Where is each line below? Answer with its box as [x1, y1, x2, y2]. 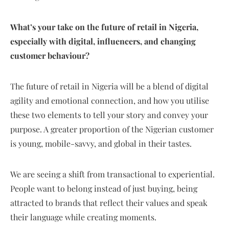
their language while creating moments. [10, 211, 156, 222]
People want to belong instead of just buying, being [10, 182, 197, 194]
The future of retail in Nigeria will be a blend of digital [10, 80, 209, 91]
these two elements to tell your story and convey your [10, 109, 208, 120]
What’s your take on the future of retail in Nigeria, [10, 21, 198, 32]
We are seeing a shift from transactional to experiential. [10, 168, 215, 179]
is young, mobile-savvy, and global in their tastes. [10, 138, 192, 149]
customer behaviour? [10, 50, 89, 61]
